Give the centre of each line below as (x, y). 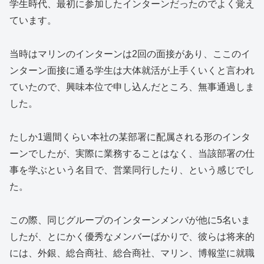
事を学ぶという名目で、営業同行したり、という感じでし (132, 170)
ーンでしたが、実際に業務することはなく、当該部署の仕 (132, 153)
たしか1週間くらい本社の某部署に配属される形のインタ (130, 137)
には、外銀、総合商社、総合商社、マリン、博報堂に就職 (132, 253)
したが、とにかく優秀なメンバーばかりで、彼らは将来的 (132, 236)
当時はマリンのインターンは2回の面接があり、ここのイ (130, 54)
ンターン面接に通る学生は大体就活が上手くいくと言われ (132, 70)
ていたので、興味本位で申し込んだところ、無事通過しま (132, 87)
